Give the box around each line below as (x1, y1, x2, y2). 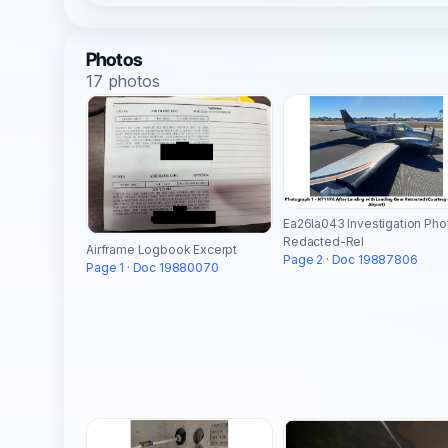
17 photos (86, 70, 160, 91)
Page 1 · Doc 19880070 (86, 260, 219, 276)
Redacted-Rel (283, 233, 365, 249)
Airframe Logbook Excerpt (86, 242, 238, 258)
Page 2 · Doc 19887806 (283, 251, 418, 267)
